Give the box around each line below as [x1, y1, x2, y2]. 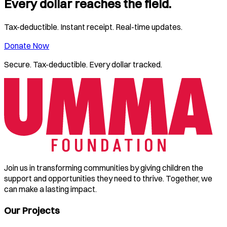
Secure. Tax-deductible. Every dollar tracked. [4, 59, 162, 69]
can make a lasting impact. [4, 183, 97, 194]
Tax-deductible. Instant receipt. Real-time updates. [4, 21, 182, 32]
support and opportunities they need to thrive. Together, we [4, 173, 212, 183]
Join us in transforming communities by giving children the [4, 162, 203, 173]
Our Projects [4, 204, 60, 216]
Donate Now [4, 40, 49, 51]
